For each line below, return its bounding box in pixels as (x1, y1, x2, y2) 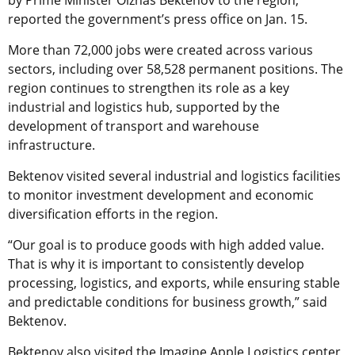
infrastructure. (8, 136, 95, 154)
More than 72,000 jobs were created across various (8, 40, 313, 59)
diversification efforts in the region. (8, 204, 218, 223)
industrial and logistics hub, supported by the (8, 97, 280, 116)
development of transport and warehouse (8, 116, 259, 135)
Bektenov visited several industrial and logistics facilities (8, 166, 341, 185)
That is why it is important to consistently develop (8, 254, 304, 273)
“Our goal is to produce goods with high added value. (8, 235, 324, 254)
